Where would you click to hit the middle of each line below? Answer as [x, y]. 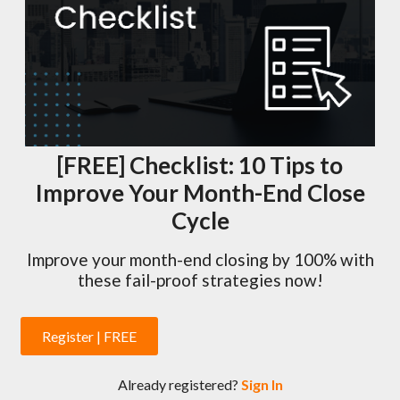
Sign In [262, 384]
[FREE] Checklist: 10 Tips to [200, 165]
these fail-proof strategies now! [200, 280]
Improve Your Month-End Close [200, 192]
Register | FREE [89, 336]
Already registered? [179, 384]
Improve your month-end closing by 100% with [200, 260]
